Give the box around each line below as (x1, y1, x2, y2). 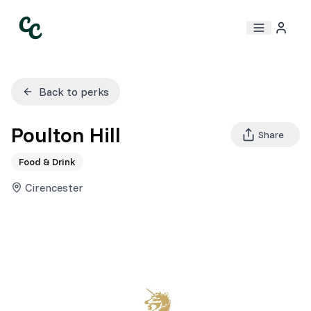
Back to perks (39, 85, 109, 99)
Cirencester (25, 180, 83, 194)
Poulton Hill (11, 121, 121, 148)
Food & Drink (19, 155, 76, 168)
